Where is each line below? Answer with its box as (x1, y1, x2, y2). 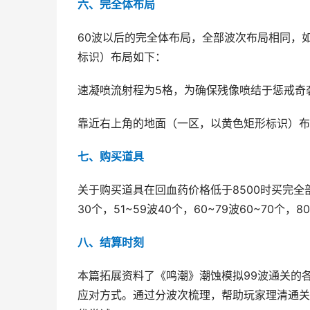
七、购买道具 (77, 150, 144, 163)
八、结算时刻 (77, 236, 144, 249)
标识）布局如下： (77, 51, 166, 64)
